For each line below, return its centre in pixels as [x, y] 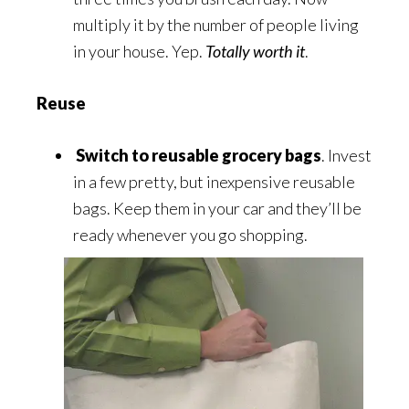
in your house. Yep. [139, 51]
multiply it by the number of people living [216, 24]
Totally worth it [255, 51]
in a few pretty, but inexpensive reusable [214, 181]
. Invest [346, 155]
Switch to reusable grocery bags [199, 155]
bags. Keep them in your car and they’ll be [217, 208]
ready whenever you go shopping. [190, 234]
